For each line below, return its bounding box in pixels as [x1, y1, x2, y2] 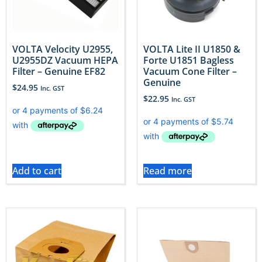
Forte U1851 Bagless [143, 53, 234, 67]
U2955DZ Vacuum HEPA [12, 53, 118, 67]
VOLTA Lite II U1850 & [143, 42, 240, 56]
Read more [143, 164, 192, 177]
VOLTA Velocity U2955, [12, 42, 113, 56]
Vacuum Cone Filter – [143, 64, 237, 78]
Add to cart [12, 164, 61, 177]
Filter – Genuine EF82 [12, 64, 105, 78]
